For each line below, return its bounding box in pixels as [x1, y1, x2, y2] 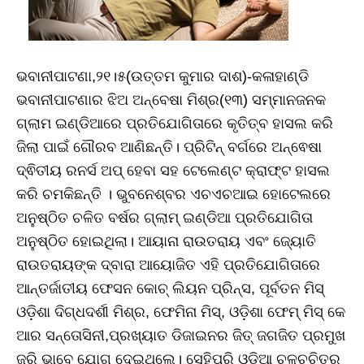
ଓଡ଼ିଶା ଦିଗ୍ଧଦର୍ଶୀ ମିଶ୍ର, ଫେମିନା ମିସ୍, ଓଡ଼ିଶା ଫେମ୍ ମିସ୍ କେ [16, 304, 345, 321]
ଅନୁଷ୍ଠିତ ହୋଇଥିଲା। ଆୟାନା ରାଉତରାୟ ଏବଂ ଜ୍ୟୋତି [16, 233, 316, 250]
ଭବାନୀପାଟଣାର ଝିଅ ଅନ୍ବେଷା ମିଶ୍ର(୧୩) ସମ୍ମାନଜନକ [16, 92, 326, 109]
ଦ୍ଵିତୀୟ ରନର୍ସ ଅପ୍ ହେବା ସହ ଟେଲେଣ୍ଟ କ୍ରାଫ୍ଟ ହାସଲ [16, 162, 330, 180]
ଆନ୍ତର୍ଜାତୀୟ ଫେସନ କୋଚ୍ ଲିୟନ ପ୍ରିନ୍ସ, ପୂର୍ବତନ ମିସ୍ [16, 280, 324, 297]
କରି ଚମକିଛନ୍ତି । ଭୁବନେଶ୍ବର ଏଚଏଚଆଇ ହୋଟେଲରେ [16, 186, 331, 203]
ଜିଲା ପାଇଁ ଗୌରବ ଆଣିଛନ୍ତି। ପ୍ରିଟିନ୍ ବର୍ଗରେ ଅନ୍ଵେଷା [16, 139, 322, 156]
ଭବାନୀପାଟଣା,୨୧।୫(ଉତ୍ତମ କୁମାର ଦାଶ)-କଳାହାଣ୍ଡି [16, 68, 309, 85]
